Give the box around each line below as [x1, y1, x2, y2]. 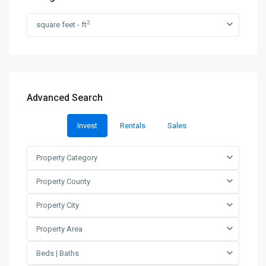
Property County [36, 177, 90, 186]
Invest [77, 121, 97, 130]
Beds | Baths [36, 249, 79, 258]
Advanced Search [27, 92, 103, 103]
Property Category [36, 153, 97, 162]
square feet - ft [36, 20, 87, 29]
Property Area [36, 224, 83, 233]
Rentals [120, 121, 145, 130]
